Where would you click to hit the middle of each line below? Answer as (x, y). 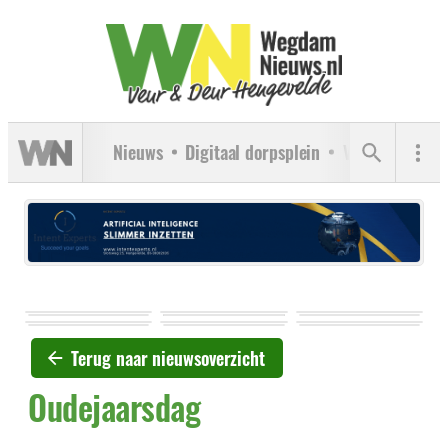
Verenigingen (390, 151)
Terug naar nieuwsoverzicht (167, 358)
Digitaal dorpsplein (253, 151)
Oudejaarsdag (114, 407)
